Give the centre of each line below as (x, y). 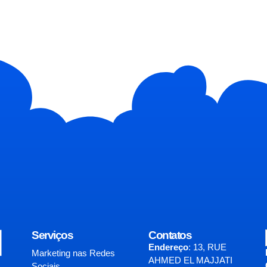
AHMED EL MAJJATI (190, 260)
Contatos (170, 235)
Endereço (168, 247)
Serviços (52, 235)
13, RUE (209, 247)
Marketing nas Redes (74, 253)
